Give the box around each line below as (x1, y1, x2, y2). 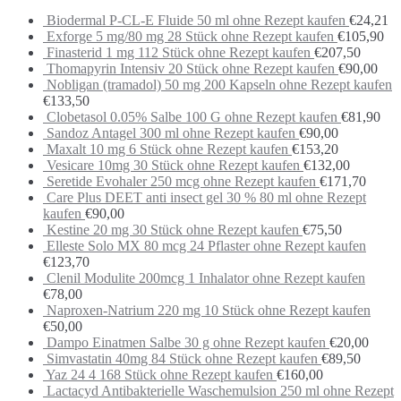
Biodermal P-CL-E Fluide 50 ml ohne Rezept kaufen (47, 13, 346, 29)
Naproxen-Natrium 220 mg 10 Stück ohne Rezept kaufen (47, 303, 371, 319)
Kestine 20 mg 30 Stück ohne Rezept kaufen (47, 222, 299, 238)
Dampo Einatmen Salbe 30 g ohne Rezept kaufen (47, 335, 326, 351)
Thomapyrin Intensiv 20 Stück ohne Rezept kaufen (47, 61, 335, 77)
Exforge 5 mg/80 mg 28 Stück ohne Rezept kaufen (47, 29, 334, 45)
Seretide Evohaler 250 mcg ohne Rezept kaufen (47, 174, 316, 190)
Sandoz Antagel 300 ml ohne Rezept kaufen (47, 125, 295, 141)
